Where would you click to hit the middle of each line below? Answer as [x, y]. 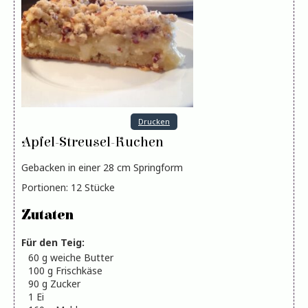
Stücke [100, 188]
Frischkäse [79, 271]
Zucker [65, 284]
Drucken [154, 122]
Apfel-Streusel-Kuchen [92, 143]
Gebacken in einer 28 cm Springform [106, 168]
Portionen [44, 188]
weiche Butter [82, 258]
